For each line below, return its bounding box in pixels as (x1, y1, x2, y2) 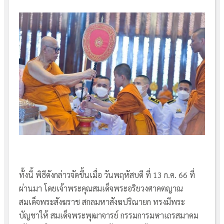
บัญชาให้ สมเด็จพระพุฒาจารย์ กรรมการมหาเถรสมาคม (19, 209, 198, 220)
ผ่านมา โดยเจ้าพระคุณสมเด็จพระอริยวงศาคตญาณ (19, 182, 183, 193)
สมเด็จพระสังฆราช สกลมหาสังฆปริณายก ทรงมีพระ (19, 196, 185, 207)
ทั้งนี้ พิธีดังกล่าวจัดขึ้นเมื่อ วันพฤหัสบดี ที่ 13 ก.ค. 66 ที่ (19, 169, 195, 180)
